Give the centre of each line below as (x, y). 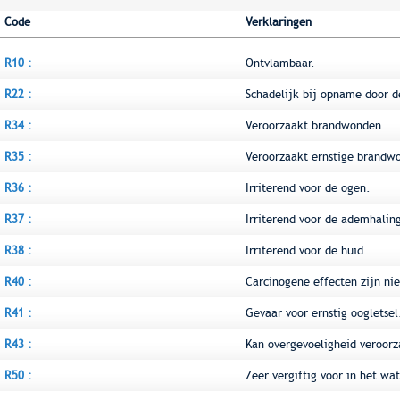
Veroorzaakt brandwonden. (316, 125)
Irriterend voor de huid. (307, 250)
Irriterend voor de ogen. (308, 188)
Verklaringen (279, 22)
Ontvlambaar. (280, 63)
